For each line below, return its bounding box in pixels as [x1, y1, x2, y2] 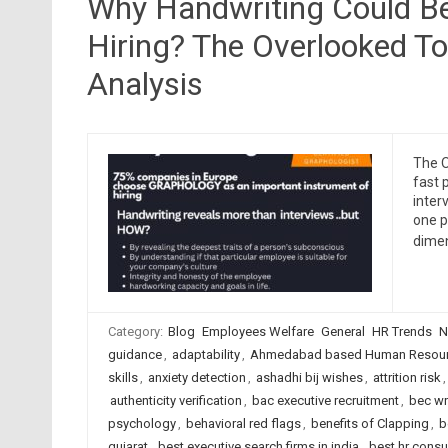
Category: [107, 324, 166, 339]
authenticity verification [109, 393, 242, 408]
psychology [107, 416, 176, 431]
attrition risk [372, 370, 441, 385]
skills [107, 370, 138, 385]
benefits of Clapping [310, 416, 429, 431]
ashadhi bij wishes [255, 370, 363, 385]
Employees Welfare [201, 324, 314, 339]
